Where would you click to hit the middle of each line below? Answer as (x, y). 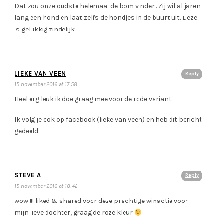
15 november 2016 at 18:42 (46, 186)
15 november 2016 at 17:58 (46, 85)
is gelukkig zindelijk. (45, 30)
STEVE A (28, 175)
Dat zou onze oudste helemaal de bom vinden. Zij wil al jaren (108, 6)
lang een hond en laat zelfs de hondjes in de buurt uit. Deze (106, 18)
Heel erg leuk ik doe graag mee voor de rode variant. (93, 99)
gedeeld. (27, 131)
